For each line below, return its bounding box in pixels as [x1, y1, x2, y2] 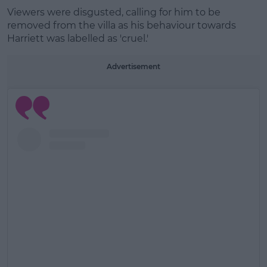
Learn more [97, 29, 170, 45]
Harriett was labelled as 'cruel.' [7, 33, 148, 44]
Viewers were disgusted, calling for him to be [7, 7, 221, 18]
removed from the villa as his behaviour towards [7, 20, 236, 31]
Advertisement [107, 62, 160, 71]
